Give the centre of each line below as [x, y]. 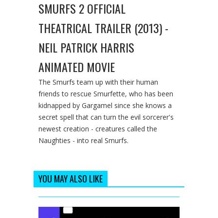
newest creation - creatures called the [98, 128]
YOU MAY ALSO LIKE [71, 178]
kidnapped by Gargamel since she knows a [105, 105]
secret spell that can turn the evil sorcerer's [106, 117]
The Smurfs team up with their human [98, 82]
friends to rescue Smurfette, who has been [106, 93]
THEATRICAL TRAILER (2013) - [103, 27]
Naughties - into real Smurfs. [83, 140]
